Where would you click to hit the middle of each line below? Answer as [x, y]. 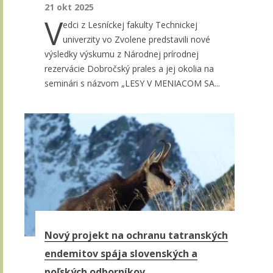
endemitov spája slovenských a [121, 253]
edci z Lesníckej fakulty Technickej [130, 25]
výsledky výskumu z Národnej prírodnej [122, 54]
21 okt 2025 [69, 7]
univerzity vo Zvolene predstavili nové [136, 40]
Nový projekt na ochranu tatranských [136, 235]
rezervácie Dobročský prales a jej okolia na [129, 69]
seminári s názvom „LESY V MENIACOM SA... [132, 83]
